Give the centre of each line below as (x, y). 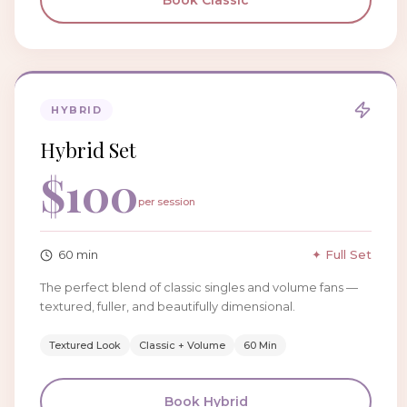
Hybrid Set (88, 150)
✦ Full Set (342, 254)
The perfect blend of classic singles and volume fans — (199, 287)
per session (167, 202)
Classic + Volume (182, 345)
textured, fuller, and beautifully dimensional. (168, 306)
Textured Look (85, 345)
